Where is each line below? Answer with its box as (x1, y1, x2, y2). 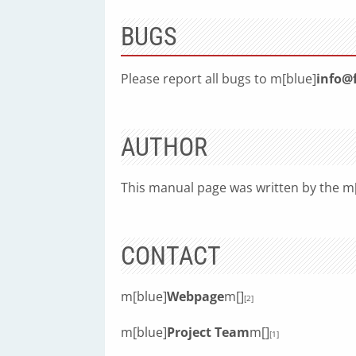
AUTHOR (121, 132, 207, 162)
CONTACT (121, 241, 221, 271)
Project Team (167, 323, 250, 341)
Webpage (167, 288, 224, 305)
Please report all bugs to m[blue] (121, 70, 316, 87)
